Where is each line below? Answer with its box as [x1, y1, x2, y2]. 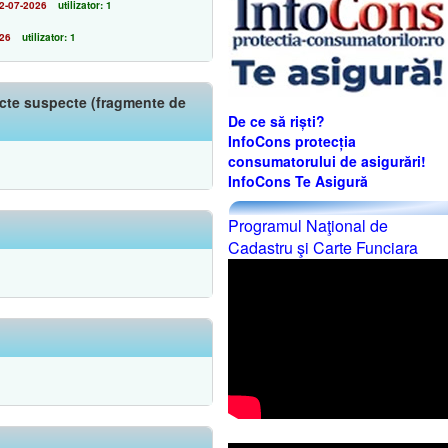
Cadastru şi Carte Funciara [228, 236, 418, 260]
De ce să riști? [228, 111, 325, 132]
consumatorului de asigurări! [228, 151, 426, 172]
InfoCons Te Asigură [228, 171, 368, 192]
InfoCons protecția [228, 131, 356, 152]
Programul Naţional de [228, 214, 388, 238]
